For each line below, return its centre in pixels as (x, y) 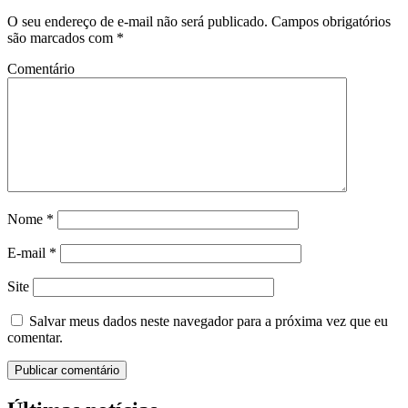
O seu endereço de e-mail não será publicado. (138, 22)
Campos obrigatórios (329, 22)
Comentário (41, 69)
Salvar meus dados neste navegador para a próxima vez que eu (209, 321)
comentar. (35, 338)
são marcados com (62, 38)
